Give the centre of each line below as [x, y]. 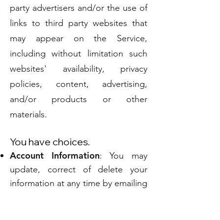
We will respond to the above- [79, 211]
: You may [124, 156]
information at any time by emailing [79, 183]
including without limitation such [79, 54]
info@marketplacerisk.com [94, 197]
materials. [28, 114]
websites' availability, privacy [79, 69]
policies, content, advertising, [79, 84]
